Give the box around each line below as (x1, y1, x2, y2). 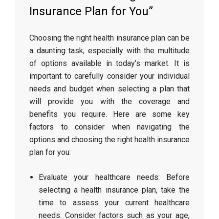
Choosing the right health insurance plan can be (29, 33, 190, 43)
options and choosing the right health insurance (29, 135, 190, 144)
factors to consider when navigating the (29, 122, 190, 131)
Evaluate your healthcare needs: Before (39, 173, 190, 182)
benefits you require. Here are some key (29, 109, 190, 119)
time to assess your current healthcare (39, 198, 190, 207)
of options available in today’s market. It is (29, 59, 190, 68)
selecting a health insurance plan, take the (39, 185, 190, 195)
